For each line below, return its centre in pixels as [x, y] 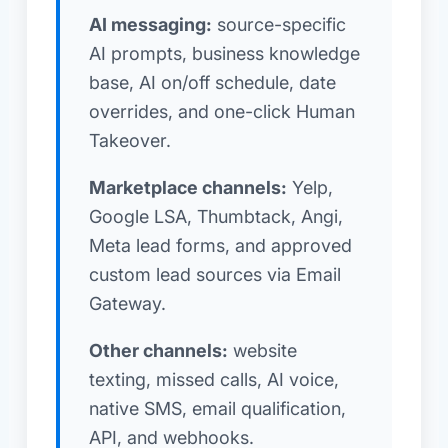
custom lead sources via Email [214, 274]
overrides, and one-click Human [221, 111]
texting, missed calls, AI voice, [213, 379]
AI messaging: [150, 24]
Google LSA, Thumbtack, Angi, [215, 216]
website [262, 350]
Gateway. [127, 303]
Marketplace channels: [187, 187]
